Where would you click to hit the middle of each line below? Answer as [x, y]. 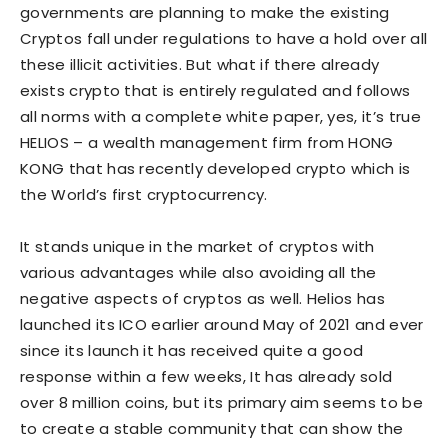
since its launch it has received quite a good [192, 350]
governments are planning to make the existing [205, 12]
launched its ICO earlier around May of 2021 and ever [222, 324]
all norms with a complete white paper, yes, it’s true [220, 116]
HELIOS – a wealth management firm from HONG [207, 142]
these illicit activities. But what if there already [200, 64]
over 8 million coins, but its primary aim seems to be [221, 402]
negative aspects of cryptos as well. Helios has [203, 298]
